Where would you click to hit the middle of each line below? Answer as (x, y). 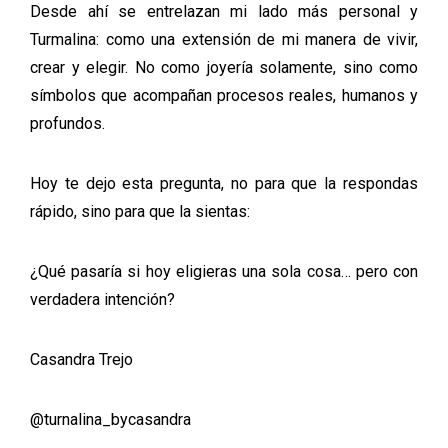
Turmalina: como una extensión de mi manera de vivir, (224, 39)
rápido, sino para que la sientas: (140, 211)
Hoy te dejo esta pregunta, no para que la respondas (224, 183)
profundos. (67, 123)
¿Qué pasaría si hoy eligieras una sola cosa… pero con (224, 271)
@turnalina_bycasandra (110, 419)
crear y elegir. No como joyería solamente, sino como (224, 67)
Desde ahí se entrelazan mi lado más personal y (224, 11)
